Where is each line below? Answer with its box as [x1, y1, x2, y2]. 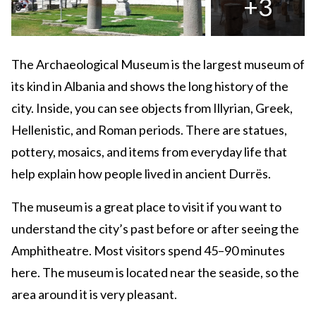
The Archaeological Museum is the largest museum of [11, 56, 305, 73]
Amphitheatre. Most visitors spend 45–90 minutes [11, 243, 285, 259]
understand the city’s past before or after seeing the [11, 221, 299, 237]
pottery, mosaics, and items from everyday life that [11, 144, 287, 160]
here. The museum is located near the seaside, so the [11, 265, 299, 281]
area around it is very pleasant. [11, 286, 177, 303]
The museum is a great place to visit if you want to [11, 199, 281, 215]
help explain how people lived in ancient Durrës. [11, 166, 271, 182]
